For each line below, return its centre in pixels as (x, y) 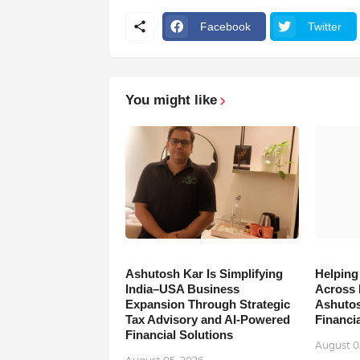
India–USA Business (182, 289)
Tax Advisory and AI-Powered (207, 320)
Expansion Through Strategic (207, 305)
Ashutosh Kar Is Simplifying (204, 274)
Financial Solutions (179, 335)
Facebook (225, 26)
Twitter (324, 26)
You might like (171, 100)
